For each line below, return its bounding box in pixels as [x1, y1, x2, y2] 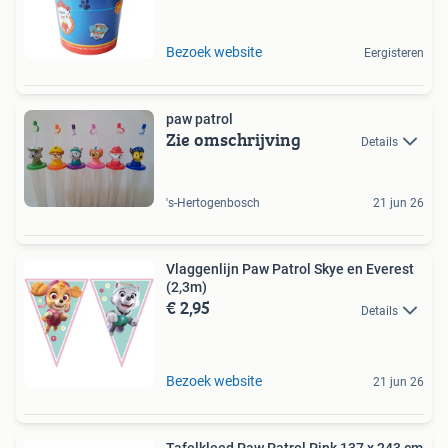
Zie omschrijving [166, 125, 301, 153]
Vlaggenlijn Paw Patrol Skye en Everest [166, 261, 414, 278]
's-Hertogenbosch [166, 196, 260, 211]
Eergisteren [364, 45, 424, 60]
